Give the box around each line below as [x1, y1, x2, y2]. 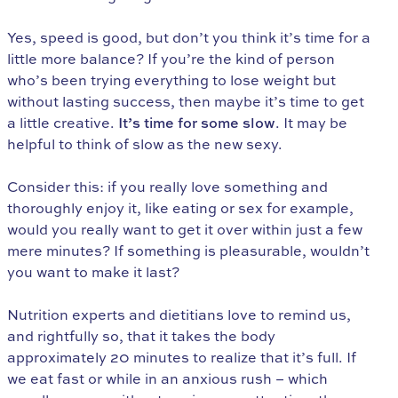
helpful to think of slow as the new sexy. [7, 134, 283, 155]
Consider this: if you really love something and [7, 177, 328, 197]
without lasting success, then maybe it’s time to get [7, 92, 364, 112]
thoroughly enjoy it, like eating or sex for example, [7, 198, 354, 219]
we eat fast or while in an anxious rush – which [7, 369, 328, 389]
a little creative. [7, 113, 118, 133]
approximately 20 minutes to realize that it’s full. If [7, 347, 356, 368]
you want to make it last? [7, 262, 179, 283]
